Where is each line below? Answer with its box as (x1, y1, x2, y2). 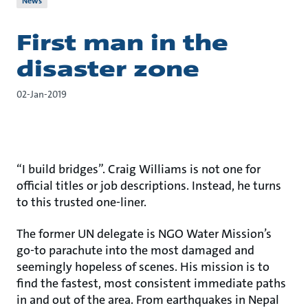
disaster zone (16, 55, 199, 83)
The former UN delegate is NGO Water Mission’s (16, 225, 272, 242)
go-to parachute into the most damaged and (16, 242, 254, 258)
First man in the (16, 29, 228, 57)
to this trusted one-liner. (16, 194, 146, 210)
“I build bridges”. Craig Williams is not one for (16, 161, 261, 177)
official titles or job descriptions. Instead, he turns (16, 177, 281, 194)
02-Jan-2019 (16, 88, 67, 100)
